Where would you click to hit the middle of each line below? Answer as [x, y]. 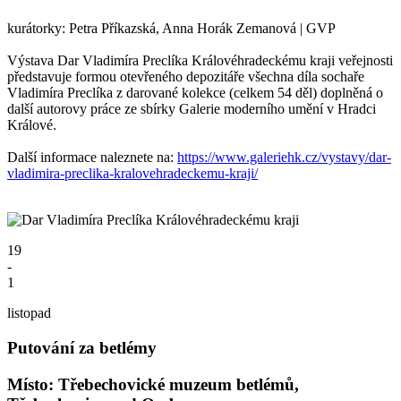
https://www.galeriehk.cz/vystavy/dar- [284, 158]
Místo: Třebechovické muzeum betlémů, [153, 384]
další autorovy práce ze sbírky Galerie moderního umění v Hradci [192, 109]
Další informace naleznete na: [92, 158]
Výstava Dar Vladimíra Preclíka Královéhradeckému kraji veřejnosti [200, 61]
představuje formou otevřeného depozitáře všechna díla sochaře [186, 77]
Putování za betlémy [82, 348]
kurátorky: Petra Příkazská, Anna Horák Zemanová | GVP [171, 29]
